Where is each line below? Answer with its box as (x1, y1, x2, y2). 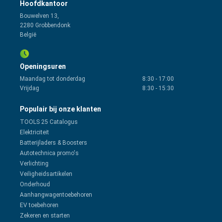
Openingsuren (20, 62, 66, 71)
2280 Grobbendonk (20, 22, 70, 29)
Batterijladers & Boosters (20, 139, 87, 147)
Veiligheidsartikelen (20, 170, 72, 178)
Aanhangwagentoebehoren (20, 191, 92, 199)
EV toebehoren (20, 202, 58, 209)
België (20, 31, 36, 39)
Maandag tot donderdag (20, 75, 85, 83)
